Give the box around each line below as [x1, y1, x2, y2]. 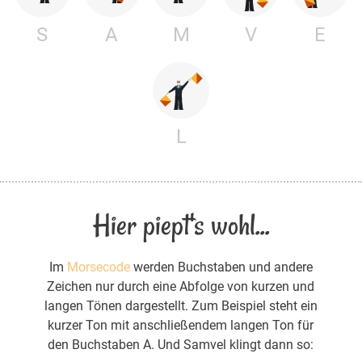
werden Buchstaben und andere [129, 259, 313, 275]
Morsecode [66, 259, 130, 275]
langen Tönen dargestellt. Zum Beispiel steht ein [44, 297, 318, 314]
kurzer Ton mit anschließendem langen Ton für [48, 317, 314, 333]
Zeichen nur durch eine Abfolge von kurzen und [47, 278, 315, 294]
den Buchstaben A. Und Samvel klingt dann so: [48, 336, 314, 352]
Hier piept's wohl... [92, 204, 270, 245]
